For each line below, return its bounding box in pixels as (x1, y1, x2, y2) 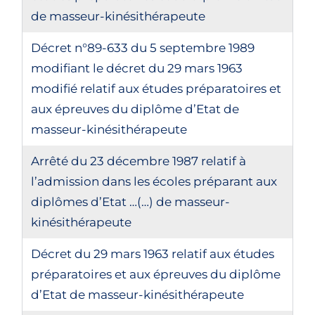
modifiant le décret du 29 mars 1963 (31, 61, 243, 75)
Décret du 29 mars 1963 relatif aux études (31, 247, 275, 261)
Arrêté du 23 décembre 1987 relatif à (31, 154, 247, 168)
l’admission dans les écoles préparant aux (31, 174, 278, 188)
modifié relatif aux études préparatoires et (31, 82, 282, 96)
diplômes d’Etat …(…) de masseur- (31, 195, 231, 209)
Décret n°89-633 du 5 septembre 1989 (31, 41, 255, 55)
